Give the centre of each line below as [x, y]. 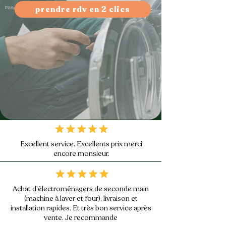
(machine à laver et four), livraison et [81, 199]
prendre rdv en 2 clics [83, 9]
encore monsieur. [81, 154]
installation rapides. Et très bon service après [81, 208]
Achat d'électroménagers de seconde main [81, 189]
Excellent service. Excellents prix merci [81, 144]
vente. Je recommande [81, 218]
